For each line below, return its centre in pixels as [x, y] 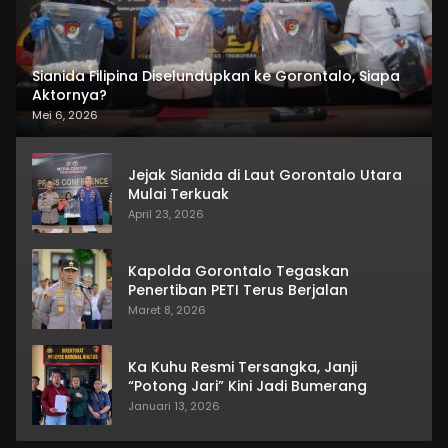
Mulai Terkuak [178, 194]
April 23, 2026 [166, 214]
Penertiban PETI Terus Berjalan [238, 290]
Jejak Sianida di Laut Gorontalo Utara [265, 175]
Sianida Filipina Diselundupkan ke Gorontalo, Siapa [216, 76]
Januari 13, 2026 [174, 406]
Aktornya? [69, 95]
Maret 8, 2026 [167, 310]
